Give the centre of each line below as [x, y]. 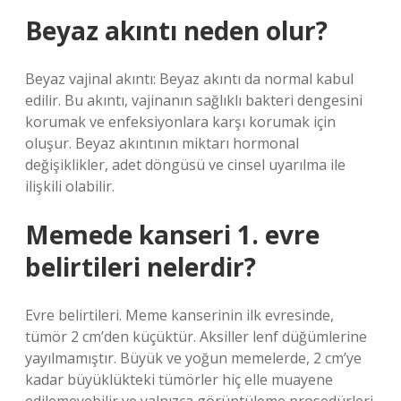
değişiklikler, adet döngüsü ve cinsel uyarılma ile [185, 165]
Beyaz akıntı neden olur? [176, 30]
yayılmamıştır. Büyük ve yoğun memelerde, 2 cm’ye [193, 358]
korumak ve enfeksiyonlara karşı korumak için [180, 122]
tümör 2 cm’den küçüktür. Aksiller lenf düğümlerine [196, 337]
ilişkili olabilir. [70, 186]
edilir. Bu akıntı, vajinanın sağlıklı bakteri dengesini [194, 100]
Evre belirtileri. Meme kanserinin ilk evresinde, [179, 315]
